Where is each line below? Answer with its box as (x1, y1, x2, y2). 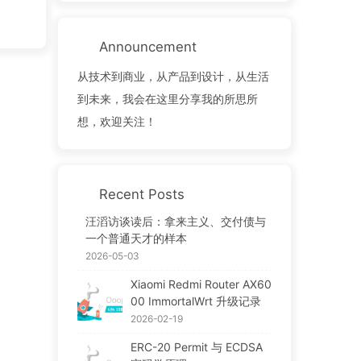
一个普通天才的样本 (85, 230, 187, 245)
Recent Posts (98, 185, 185, 202)
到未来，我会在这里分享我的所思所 (77, 91, 258, 106)
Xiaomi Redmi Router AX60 (130, 276, 272, 291)
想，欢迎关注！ (77, 114, 156, 128)
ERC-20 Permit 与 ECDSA (130, 339, 263, 354)
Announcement (98, 38, 197, 55)
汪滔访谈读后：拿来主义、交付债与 (85, 214, 266, 228)
